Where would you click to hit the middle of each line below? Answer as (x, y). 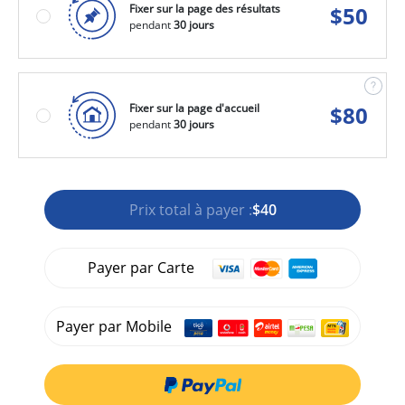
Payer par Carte (141, 268)
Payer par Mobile (116, 327)
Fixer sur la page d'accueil (194, 107)
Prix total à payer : (190, 210)
